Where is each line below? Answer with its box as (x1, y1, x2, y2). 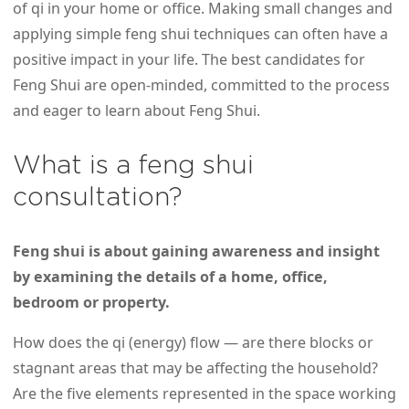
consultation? (13, 183, 183, 212)
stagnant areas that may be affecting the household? (13, 358, 378, 379)
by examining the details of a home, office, (13, 267, 328, 288)
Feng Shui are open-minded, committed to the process (13, 75, 390, 96)
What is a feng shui (13, 151, 254, 180)
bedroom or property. (13, 292, 170, 313)
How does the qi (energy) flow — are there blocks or (13, 332, 373, 353)
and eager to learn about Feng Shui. (13, 100, 260, 121)
